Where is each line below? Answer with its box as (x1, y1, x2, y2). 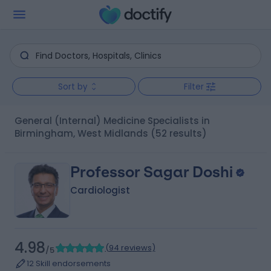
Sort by (57, 80, 88, 93)
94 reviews (108, 242, 152, 253)
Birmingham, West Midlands (14, 127, 148, 140)
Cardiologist (70, 184, 130, 197)
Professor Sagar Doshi (70, 163, 233, 181)
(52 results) (150, 127, 207, 140)
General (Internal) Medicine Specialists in (14, 114, 22, 127)
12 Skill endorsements (26, 258, 111, 269)
